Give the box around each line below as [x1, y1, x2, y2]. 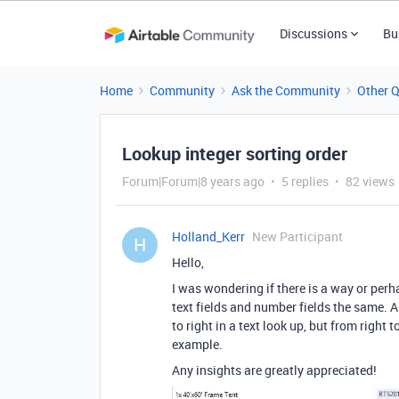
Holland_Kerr [172, 228, 245, 245]
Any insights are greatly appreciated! [172, 362, 377, 379]
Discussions [279, 25, 347, 42]
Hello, [172, 254, 204, 271]
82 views [346, 173, 395, 190]
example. [172, 336, 223, 353]
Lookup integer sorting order [122, 142, 347, 166]
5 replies [281, 173, 329, 190]
